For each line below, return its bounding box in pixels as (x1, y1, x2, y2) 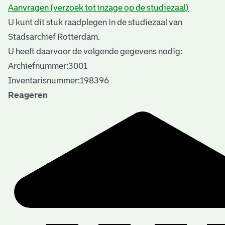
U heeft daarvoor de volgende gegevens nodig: (8, 46, 182, 56)
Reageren (8, 90, 48, 100)
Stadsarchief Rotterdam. (8, 32, 100, 42)
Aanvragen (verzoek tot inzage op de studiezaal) (8, 3, 189, 13)
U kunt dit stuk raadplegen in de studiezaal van (8, 17, 182, 27)
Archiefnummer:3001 (8, 61, 87, 71)
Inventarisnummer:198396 (8, 75, 109, 85)
